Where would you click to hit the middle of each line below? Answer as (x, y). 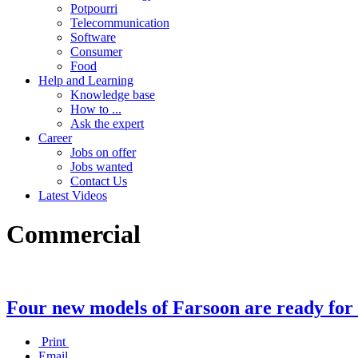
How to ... (96, 109)
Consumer (96, 52)
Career (55, 138)
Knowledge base (113, 95)
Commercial (74, 235)
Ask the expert (107, 123)
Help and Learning (86, 80)
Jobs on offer (103, 152)
